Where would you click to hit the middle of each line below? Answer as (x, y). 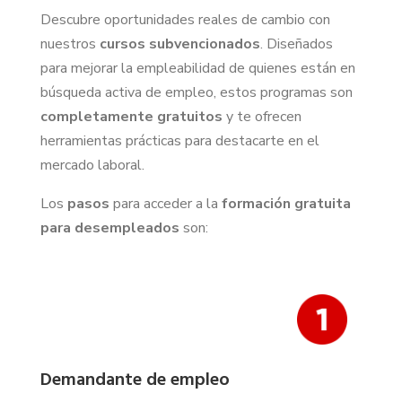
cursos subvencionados (179, 44)
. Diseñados (296, 44)
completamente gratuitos (131, 117)
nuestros (70, 44)
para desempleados (109, 228)
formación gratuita (286, 204)
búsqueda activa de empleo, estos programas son (196, 93)
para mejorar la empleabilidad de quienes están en (197, 69)
